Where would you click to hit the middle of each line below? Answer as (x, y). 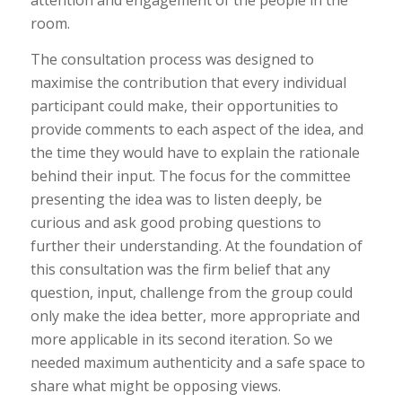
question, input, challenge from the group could (191, 293)
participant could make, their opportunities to (184, 106)
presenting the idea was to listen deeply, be (176, 200)
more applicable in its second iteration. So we (181, 340)
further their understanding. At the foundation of (196, 246)
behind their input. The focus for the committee (190, 176)
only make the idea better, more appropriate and (195, 316)
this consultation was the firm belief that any (180, 270)
